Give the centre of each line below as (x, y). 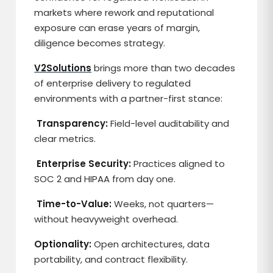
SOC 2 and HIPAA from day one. (105, 179)
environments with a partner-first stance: (129, 98)
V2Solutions (63, 68)
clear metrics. (65, 139)
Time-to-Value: (74, 204)
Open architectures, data (151, 244)
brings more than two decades (164, 68)
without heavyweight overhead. (106, 219)
